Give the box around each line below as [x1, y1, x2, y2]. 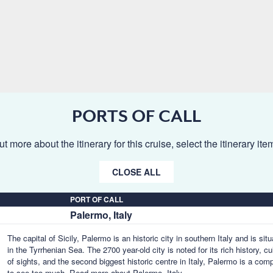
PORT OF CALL [70, 194, 123, 205]
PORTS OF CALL [72, 106, 201, 126]
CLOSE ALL [112, 166, 161, 178]
